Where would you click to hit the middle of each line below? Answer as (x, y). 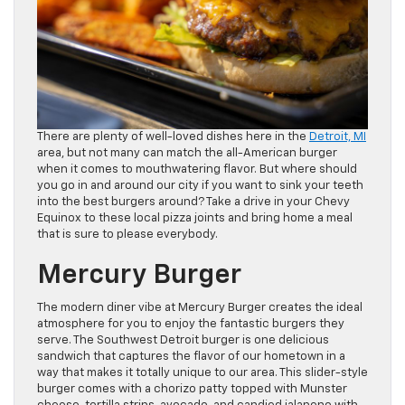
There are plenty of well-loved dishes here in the (173, 137)
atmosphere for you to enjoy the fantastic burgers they (191, 325)
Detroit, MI (338, 137)
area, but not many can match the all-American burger (187, 154)
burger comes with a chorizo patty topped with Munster (192, 390)
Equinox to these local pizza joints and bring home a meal (195, 219)
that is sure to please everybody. (127, 235)
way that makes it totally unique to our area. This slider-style (202, 373)
